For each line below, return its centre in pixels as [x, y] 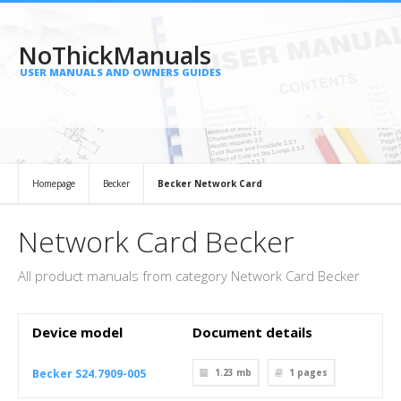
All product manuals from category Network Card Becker [189, 276]
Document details [252, 332]
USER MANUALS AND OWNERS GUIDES [120, 72]
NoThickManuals [115, 55]
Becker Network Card [210, 183]
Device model [77, 332]
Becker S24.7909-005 [89, 374]
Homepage [54, 183]
